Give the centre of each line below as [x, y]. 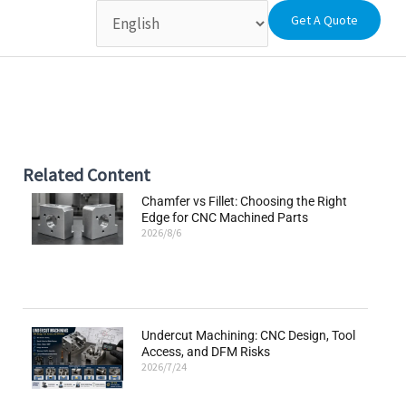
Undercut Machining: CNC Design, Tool [249, 336]
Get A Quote [325, 20]
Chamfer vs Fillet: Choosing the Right [245, 201]
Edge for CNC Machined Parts [225, 217]
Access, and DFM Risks [206, 352]
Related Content [87, 174]
